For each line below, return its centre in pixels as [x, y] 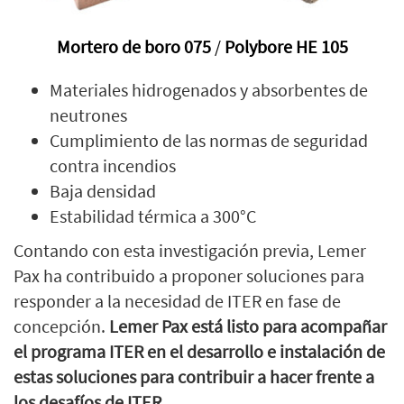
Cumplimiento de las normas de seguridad [209, 140]
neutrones [88, 115]
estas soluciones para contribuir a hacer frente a [194, 376]
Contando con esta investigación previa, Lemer [190, 250]
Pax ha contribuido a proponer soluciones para [189, 275]
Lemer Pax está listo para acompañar [248, 326]
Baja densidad [103, 190]
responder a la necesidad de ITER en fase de [177, 300]
